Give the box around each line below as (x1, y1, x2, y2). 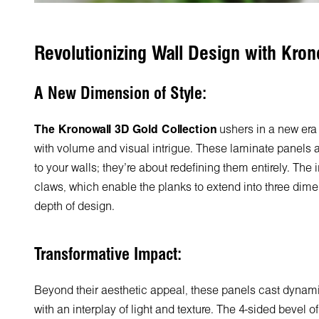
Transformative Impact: (34, 248, 182, 263)
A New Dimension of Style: (34, 87, 206, 103)
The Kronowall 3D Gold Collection (34, 125, 216, 136)
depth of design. (34, 202, 115, 213)
